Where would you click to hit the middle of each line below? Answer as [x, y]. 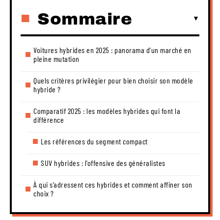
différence [49, 119]
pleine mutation [56, 58]
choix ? [44, 193]
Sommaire [85, 19]
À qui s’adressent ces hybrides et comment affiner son [113, 184]
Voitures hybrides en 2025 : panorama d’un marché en [112, 50]
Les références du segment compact [94, 141]
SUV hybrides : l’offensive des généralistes [103, 163]
